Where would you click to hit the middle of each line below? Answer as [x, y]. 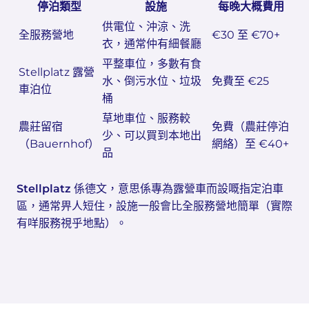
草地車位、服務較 [146, 118]
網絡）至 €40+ [250, 144]
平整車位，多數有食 [152, 64]
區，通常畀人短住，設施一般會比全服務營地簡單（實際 [154, 206]
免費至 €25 [240, 81]
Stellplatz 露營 [57, 72]
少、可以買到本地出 [152, 136]
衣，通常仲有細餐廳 [152, 44]
